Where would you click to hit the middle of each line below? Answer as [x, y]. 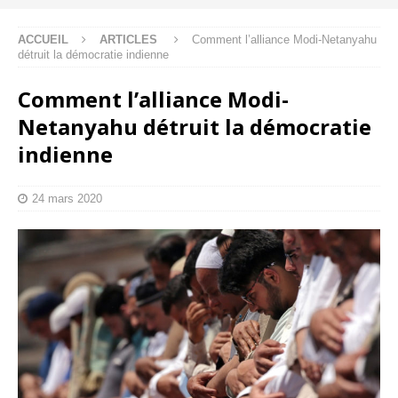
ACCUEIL [43, 39]
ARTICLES [128, 39]
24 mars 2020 [67, 198]
